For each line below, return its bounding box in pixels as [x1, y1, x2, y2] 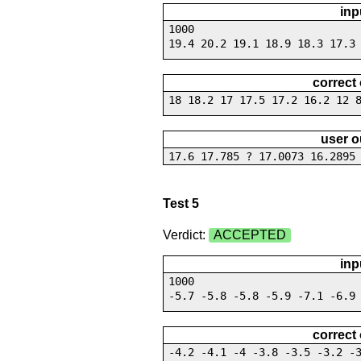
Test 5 [162, 197, 199, 211]
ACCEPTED [213, 228, 286, 243]
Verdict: [162, 228, 209, 243]
